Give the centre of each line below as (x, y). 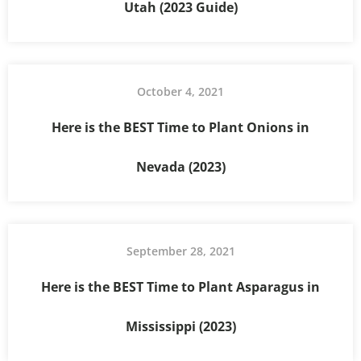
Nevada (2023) (180, 166)
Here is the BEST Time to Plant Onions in (180, 127)
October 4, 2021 (180, 91)
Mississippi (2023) (180, 326)
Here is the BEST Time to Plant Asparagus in (180, 286)
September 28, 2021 (180, 251)
